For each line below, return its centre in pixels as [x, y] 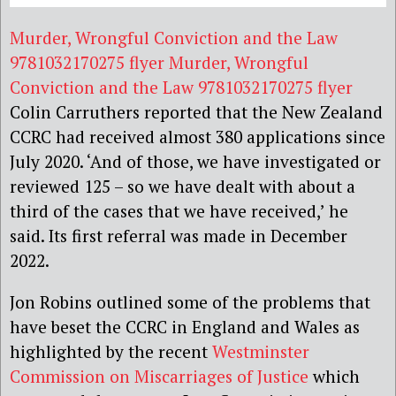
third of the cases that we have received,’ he [179, 210]
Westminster [261, 351]
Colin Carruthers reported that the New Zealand [196, 111]
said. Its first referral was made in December [179, 235]
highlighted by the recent [111, 351]
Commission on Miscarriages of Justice [159, 376]
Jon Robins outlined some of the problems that [190, 301]
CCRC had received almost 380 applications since [198, 136]
